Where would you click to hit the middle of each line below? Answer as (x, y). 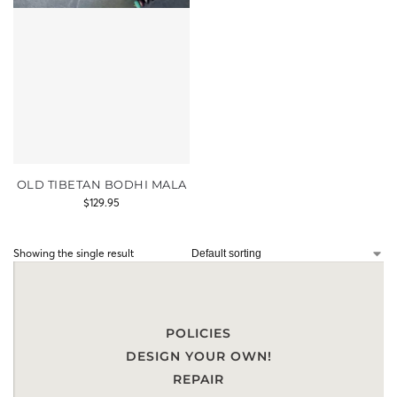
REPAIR (198, 379)
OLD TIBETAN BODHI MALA (101, 184)
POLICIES (198, 333)
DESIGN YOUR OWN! (198, 356)
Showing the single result (74, 253)
